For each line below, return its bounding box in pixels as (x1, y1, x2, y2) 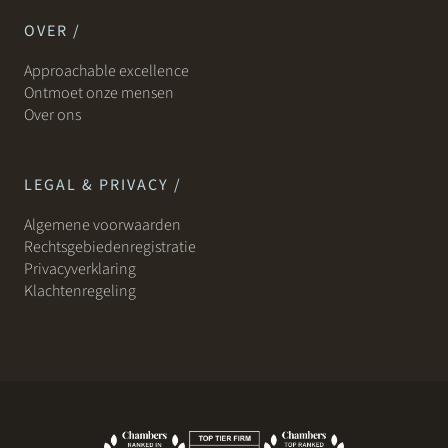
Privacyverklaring (24, 258, 136, 280)
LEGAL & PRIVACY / (24, 174, 182, 196)
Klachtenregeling (24, 280, 136, 302)
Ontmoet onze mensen (24, 82, 174, 104)
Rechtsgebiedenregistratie (24, 236, 196, 258)
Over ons (24, 104, 84, 126)
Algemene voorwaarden (24, 214, 181, 236)
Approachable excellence (24, 60, 189, 82)
